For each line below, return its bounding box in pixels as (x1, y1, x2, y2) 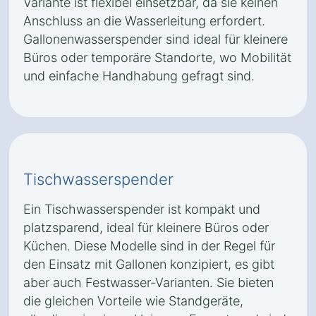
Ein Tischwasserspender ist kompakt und (23, 202, 260, 217)
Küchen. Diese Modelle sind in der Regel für (23, 238, 275, 253)
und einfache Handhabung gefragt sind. (23, 68, 255, 83)
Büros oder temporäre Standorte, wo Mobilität (23, 50, 291, 65)
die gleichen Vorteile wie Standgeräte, (23, 293, 243, 308)
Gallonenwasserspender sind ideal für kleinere (23, 32, 288, 47)
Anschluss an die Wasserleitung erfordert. (23, 13, 265, 28)
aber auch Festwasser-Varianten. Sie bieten (23, 275, 274, 290)
